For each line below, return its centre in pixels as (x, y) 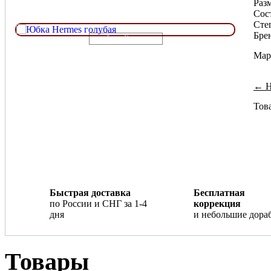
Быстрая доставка (90, 193)
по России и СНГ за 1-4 (98, 204)
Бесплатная (219, 193)
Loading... (126, 38)
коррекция (217, 204)
